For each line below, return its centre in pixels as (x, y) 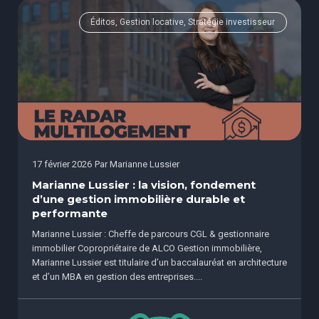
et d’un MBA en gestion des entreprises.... (117, 276)
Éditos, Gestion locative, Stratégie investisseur (183, 22)
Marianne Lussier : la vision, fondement (144, 185)
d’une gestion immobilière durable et (138, 199)
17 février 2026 (62, 164)
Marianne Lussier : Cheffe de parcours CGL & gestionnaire (151, 234)
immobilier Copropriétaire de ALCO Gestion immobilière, (147, 248)
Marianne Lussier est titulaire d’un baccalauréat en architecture (159, 262)
